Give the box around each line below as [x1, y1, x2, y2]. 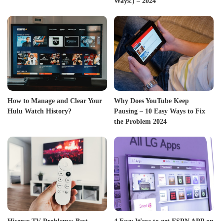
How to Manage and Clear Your [7, 97, 102, 105]
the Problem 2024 [114, 117, 167, 125]
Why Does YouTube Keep [114, 97, 189, 105]
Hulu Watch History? [7, 107, 72, 115]
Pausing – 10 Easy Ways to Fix [114, 107, 205, 115]
